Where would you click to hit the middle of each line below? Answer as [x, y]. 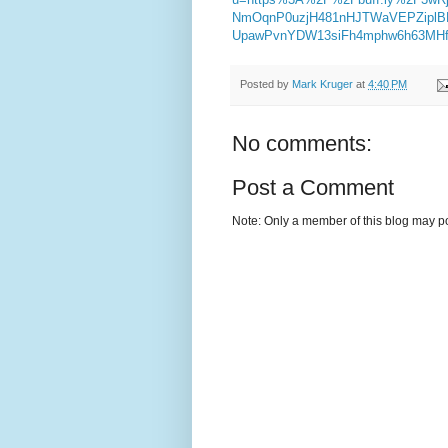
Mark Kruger [322, 84]
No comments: [302, 144]
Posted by [266, 84]
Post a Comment [313, 188]
